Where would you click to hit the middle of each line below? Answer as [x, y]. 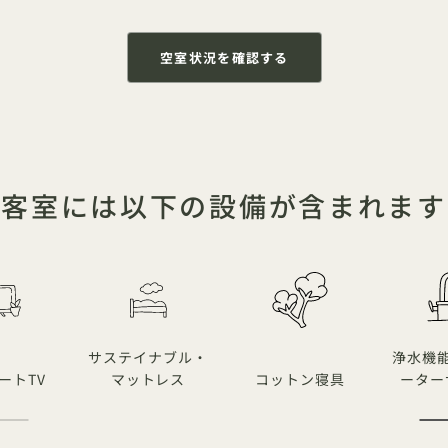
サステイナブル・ [148, 357]
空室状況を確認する [224, 58]
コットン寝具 [300, 379]
